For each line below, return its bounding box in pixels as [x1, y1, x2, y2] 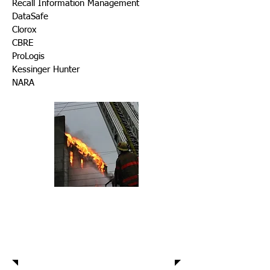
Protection [54, 210, 126, 230]
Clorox [12, 25, 36, 34]
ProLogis [12, 52, 45, 61]
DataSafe [12, 12, 48, 21]
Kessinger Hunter [12, 65, 80, 74]
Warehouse [54, 192, 133, 212]
